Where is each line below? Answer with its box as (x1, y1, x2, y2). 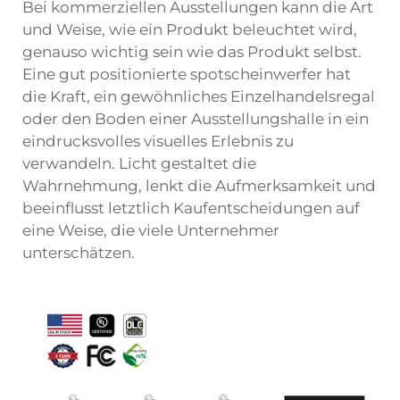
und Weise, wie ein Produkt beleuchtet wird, (22, 21, 357, 38)
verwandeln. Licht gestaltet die (22, 154, 256, 172)
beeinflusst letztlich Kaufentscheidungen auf (22, 199, 360, 217)
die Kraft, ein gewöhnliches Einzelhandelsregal (22, 87, 375, 105)
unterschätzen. (22, 244, 135, 262)
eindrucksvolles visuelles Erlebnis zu (22, 132, 294, 150)
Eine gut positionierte (22, 65, 190, 83)
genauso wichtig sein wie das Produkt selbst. (22, 43, 362, 61)
